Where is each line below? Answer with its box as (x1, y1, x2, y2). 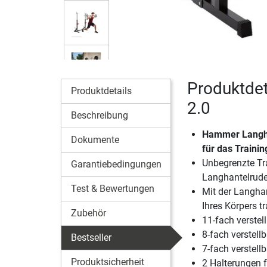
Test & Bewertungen (71, 182, 154, 194)
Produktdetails (71, 85, 132, 97)
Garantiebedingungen (71, 158, 162, 170)
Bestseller (71, 231, 111, 243)
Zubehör (71, 207, 106, 219)
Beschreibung (71, 109, 128, 121)
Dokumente (71, 133, 119, 145)
